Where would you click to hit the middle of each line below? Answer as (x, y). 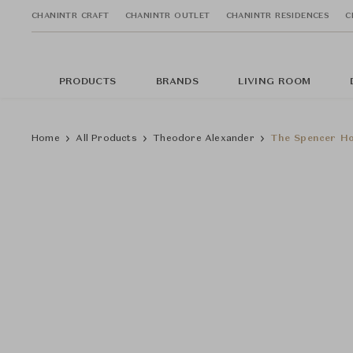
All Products (106, 139)
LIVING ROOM (274, 82)
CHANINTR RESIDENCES (278, 15)
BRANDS (177, 82)
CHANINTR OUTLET (167, 15)
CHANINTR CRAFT (71, 15)
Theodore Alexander (204, 139)
